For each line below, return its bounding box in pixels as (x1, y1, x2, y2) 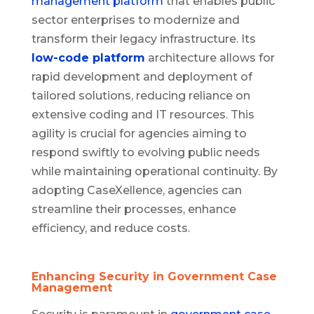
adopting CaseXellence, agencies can (31, 184, 242, 198)
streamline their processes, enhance (31, 203, 236, 217)
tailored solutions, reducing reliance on (31, 89, 250, 103)
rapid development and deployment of (31, 70, 252, 84)
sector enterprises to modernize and (31, 13, 240, 27)
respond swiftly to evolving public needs (31, 146, 260, 160)
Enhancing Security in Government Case (31, 270, 277, 284)
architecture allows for (144, 51, 275, 65)
